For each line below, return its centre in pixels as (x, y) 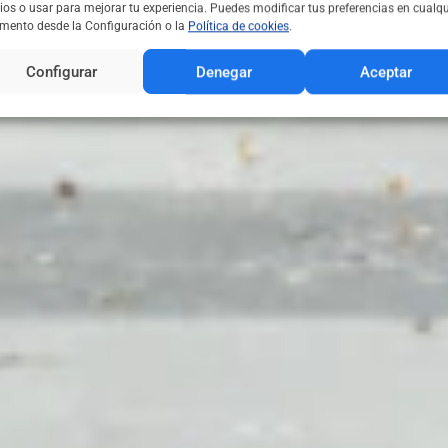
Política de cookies (238, 26)
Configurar (62, 72)
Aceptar (385, 72)
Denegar (223, 72)
